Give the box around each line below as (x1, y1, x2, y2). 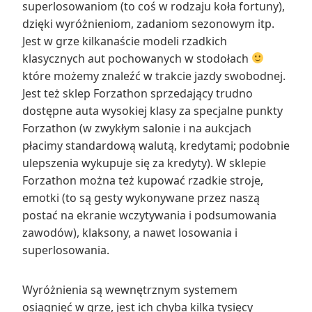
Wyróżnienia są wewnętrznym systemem (22, 281, 237, 297)
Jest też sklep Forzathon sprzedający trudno (22, 85, 253, 101)
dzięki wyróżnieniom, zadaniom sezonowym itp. (22, 15, 274, 31)
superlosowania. (22, 242, 109, 258)
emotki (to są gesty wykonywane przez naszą (22, 189, 260, 205)
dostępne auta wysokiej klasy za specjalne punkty (22, 102, 283, 118)
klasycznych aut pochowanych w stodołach (22, 50, 251, 66)
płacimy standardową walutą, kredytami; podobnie (22, 137, 290, 153)
